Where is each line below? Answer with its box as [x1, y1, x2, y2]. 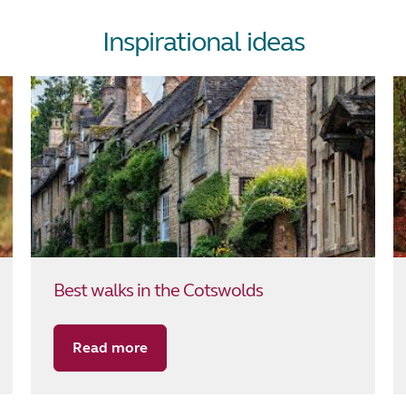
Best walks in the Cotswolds [53, 279, 263, 303]
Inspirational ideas [101, 25, 304, 59]
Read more [72, 339, 148, 357]
